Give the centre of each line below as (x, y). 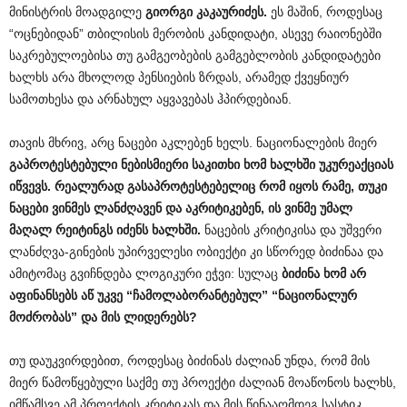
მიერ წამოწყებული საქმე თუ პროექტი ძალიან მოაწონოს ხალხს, (203, 382)
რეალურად (89, 186)
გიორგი (169, 12)
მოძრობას (40, 317)
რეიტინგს (84, 230)
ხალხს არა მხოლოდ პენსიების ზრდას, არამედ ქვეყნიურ (179, 77)
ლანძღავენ (128, 208)
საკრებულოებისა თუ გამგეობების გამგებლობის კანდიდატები (195, 55)
